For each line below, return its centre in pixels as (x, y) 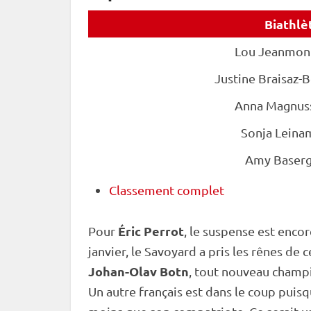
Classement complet (167, 190)
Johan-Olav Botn (138, 271)
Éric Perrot (151, 231)
